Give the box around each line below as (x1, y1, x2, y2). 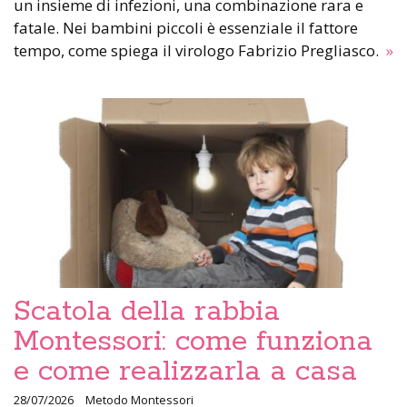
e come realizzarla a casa (14, 353, 357, 391)
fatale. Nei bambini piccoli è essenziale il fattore (14, 17, 358, 39)
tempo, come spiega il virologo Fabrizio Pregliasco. (14, 40, 382, 62)
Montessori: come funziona (14, 323, 372, 361)
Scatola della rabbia (14, 293, 280, 331)
